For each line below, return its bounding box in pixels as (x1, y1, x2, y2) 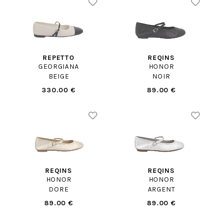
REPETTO (43, 53, 75, 62)
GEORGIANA (38, 62, 79, 71)
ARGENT (147, 185, 175, 194)
